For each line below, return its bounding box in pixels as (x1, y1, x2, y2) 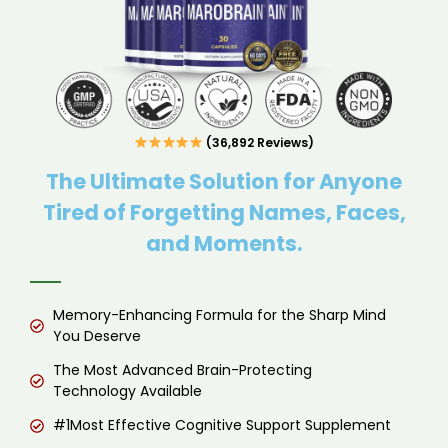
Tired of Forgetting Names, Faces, (42, 197, 406, 227)
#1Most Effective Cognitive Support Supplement (52, 415, 391, 436)
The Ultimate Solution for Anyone (46, 166, 402, 196)
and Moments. (146, 228, 302, 258)
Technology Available (52, 381, 202, 402)
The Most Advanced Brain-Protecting (52, 360, 312, 381)
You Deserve (52, 326, 141, 347)
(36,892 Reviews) (202, 133, 314, 151)
